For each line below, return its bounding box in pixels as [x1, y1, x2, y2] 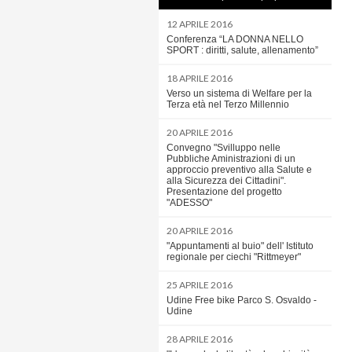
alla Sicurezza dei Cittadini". [167, 175, 286, 186]
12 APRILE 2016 [167, 18, 233, 30]
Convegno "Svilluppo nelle [167, 142, 280, 153]
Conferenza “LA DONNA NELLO [167, 34, 303, 45]
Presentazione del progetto [167, 186, 282, 197]
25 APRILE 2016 [167, 279, 233, 291]
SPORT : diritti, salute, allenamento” [167, 45, 318, 56]
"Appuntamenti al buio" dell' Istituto [167, 240, 313, 251]
